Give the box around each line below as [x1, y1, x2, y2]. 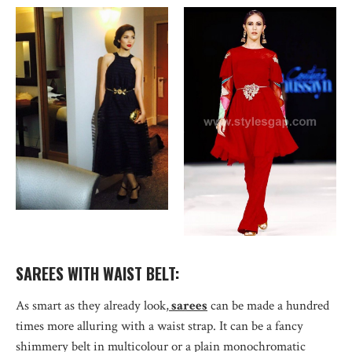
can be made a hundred [207, 297, 329, 315]
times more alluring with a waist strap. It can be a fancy [16, 317, 303, 335]
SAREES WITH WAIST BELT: [16, 262, 179, 286]
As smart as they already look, [16, 297, 169, 315]
